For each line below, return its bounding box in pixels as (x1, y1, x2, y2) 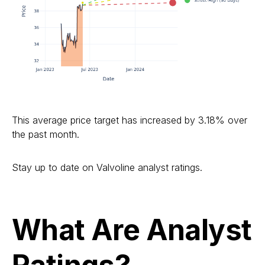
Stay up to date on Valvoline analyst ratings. (12, 161, 202, 173)
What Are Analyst (12, 212, 252, 247)
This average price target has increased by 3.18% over (12, 114, 247, 126)
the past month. (12, 128, 79, 140)
